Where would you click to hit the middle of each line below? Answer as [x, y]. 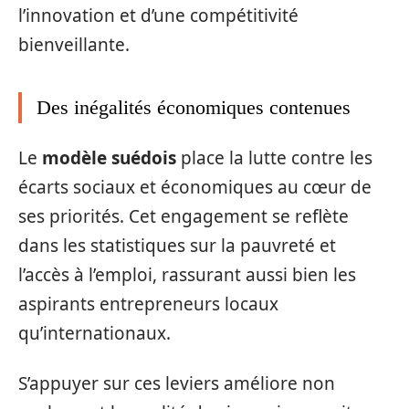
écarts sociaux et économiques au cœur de [195, 188]
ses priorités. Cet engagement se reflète [184, 217]
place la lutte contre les [274, 158]
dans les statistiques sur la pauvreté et [177, 246]
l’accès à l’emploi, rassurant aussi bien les [187, 275]
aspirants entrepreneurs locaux [148, 304]
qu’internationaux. [94, 334]
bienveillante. [74, 44]
